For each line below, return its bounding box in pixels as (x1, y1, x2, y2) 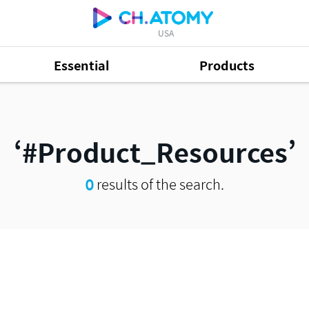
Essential (54, 55, 110, 74)
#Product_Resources (21, 132, 288, 172)
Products (199, 55, 255, 74)
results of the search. (93, 173, 224, 195)
